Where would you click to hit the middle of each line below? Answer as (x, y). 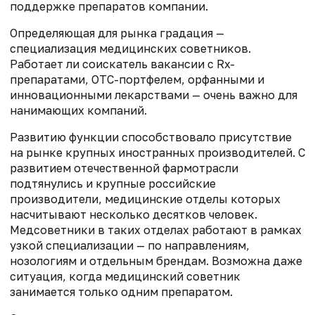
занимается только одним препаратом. (121, 291)
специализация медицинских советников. (130, 48)
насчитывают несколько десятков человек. (134, 214)
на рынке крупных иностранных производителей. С (157, 152)
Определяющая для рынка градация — (117, 33)
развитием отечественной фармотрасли (124, 168)
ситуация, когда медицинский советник (125, 276)
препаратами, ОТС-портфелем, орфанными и (137, 79)
